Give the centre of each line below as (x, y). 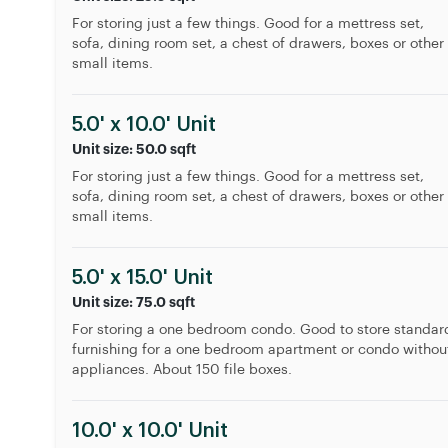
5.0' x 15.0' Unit (142, 278)
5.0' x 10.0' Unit (144, 125)
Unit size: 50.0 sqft (134, 149)
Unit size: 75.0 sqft (133, 302)
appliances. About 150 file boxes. (182, 370)
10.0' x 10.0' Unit (150, 431)
